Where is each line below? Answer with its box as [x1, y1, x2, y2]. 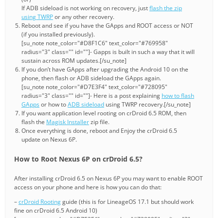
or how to [39, 100, 68, 109]
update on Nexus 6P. [21, 135, 77, 144]
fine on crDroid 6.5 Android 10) [14, 206, 97, 215]
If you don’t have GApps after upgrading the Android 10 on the [21, 65, 188, 73]
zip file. [89, 117, 109, 126]
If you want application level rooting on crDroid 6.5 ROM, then [21, 109, 186, 117]
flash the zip [149, 3, 182, 12]
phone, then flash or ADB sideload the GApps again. [21, 73, 161, 82]
